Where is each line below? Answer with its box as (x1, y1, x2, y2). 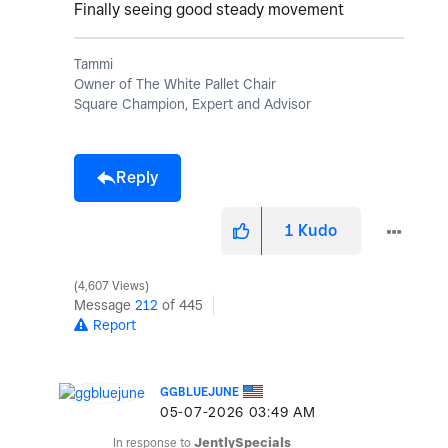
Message (74, 297, 135, 314)
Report (93, 317, 136, 334)
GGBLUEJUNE (160, 384, 239, 400)
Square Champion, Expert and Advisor (74, 96, 311, 113)
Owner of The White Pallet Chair (74, 76, 276, 93)
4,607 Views (75, 279, 148, 294)
